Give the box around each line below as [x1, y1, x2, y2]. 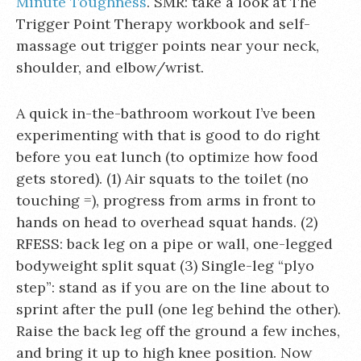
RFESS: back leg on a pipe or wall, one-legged [16, 234, 333, 253]
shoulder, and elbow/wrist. [16, 58, 204, 77]
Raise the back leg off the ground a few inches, [16, 322, 340, 340]
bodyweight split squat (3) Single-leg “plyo [16, 256, 314, 275]
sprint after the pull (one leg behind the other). [16, 300, 341, 318]
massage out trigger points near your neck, [16, 36, 319, 55]
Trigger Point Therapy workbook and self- [16, 15, 310, 33]
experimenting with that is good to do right [16, 126, 320, 144]
